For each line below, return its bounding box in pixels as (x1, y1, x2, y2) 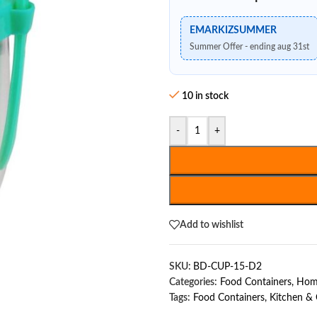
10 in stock (182, 91, 229, 101)
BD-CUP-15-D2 (193, 262, 262, 272)
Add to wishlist (180, 219, 243, 230)
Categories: (169, 277, 217, 287)
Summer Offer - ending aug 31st (190, 42, 309, 51)
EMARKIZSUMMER (190, 25, 277, 35)
